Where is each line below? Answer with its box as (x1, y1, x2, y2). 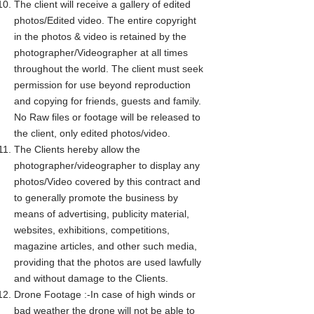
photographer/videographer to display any (14, 160, 200, 171)
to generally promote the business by (14, 192, 178, 203)
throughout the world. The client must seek (14, 63, 203, 74)
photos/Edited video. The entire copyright (14, 15, 196, 26)
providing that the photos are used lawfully (14, 257, 201, 268)
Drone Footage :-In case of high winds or (14, 289, 196, 300)
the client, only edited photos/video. (14, 128, 170, 139)
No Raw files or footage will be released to (14, 111, 200, 123)
